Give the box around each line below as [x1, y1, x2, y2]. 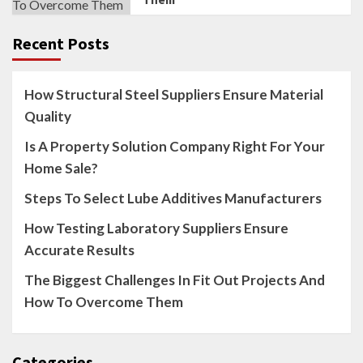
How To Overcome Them [24, 293, 183, 310]
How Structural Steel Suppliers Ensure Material [24, 86, 323, 103]
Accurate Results [24, 241, 135, 258]
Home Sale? [24, 160, 98, 177]
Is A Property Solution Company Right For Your [24, 138, 325, 155]
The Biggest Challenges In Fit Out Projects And [24, 271, 325, 288]
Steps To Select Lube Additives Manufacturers [24, 190, 322, 207]
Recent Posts [12, 33, 109, 53]
